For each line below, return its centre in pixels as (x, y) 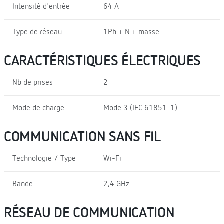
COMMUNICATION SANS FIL (82, 137)
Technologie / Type (44, 159)
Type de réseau (37, 32)
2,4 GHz (116, 184)
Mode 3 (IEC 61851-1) (140, 108)
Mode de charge (38, 108)
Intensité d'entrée (41, 7)
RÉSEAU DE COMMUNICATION (89, 213)
